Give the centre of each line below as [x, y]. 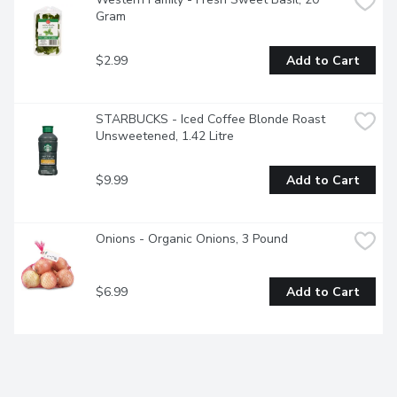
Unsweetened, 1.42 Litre [165, 136]
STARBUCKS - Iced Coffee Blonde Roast [210, 120]
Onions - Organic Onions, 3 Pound [192, 239]
